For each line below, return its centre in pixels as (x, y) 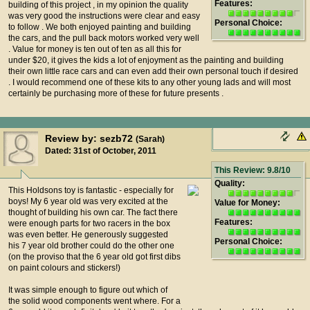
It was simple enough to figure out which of (88, 290)
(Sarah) (150, 139)
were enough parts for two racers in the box (89, 224)
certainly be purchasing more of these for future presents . (116, 93)
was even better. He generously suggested (88, 235)
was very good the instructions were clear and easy (104, 16)
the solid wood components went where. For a (94, 301)
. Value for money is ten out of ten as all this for (95, 49)
